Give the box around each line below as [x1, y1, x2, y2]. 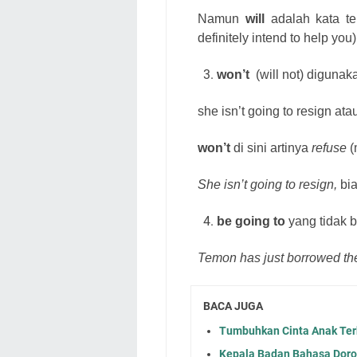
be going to [217, 214, 285, 228]
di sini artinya [233, 141, 312, 155]
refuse [312, 141, 347, 155]
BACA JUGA [203, 300, 263, 312]
